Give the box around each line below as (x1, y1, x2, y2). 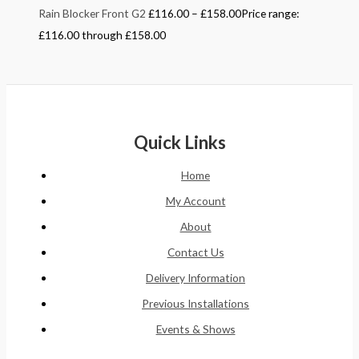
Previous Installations (142, 296, 249, 310)
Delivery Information (146, 270, 245, 284)
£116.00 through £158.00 (38, 28, 166, 42)
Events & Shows (155, 321, 236, 336)
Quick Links (133, 131, 226, 154)
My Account (165, 193, 226, 208)
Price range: (241, 6, 299, 21)
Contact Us (167, 244, 224, 259)
